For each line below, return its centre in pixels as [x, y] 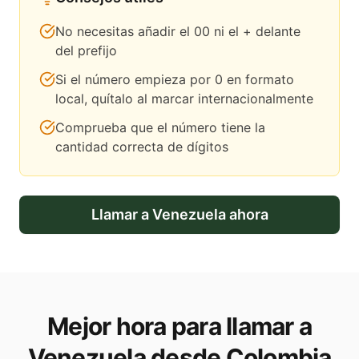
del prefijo [86, 51]
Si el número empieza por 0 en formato [175, 80]
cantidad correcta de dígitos [142, 147]
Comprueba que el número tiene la [160, 128]
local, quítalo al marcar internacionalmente [184, 99]
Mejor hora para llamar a [179, 327]
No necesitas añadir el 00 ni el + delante [178, 32]
